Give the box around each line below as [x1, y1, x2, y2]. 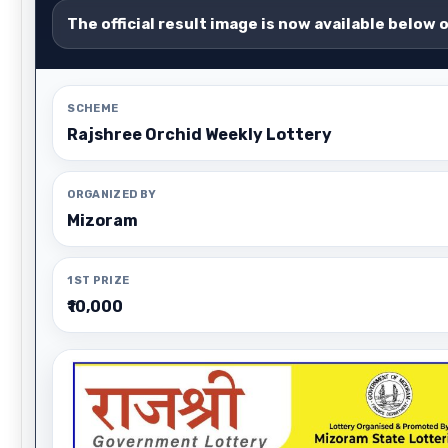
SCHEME [67, 102, 119, 115]
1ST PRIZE [67, 274, 130, 287]
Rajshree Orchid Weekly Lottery [67, 125, 333, 144]
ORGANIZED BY [67, 188, 157, 201]
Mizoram [67, 211, 139, 230]
